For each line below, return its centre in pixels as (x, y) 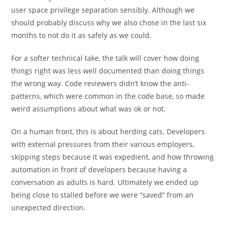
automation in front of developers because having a (99, 169)
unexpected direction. (49, 207)
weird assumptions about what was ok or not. (89, 109)
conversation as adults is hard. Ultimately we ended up (105, 182)
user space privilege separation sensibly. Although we (103, 10)
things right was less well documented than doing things (108, 71)
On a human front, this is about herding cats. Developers (108, 131)
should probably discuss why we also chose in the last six (109, 23)
